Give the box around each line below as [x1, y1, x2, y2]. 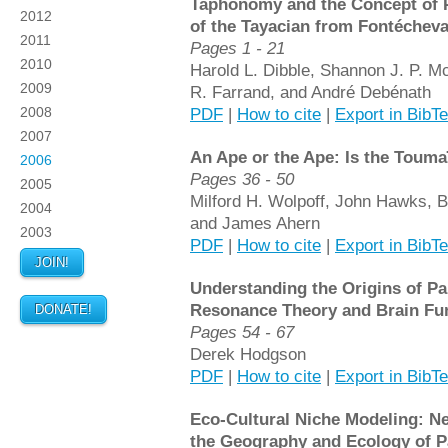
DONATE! [35, 301, 93, 317]
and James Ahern [190, 213, 320, 233]
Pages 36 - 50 [190, 169, 294, 189]
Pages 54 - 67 [190, 322, 294, 342]
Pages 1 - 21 [190, 38, 285, 58]
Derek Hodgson [190, 344, 306, 364]
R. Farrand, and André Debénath [190, 82, 431, 102]
